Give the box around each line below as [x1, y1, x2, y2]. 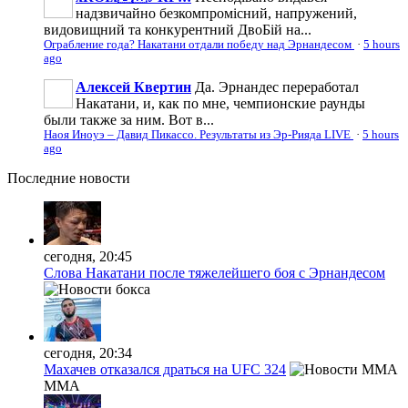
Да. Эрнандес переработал [195, 78, 359, 95]
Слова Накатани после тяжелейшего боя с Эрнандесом [44, 264, 385, 280]
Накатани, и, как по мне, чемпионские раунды [76, 95, 365, 111]
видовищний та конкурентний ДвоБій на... [44, 21, 311, 37]
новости [76, 169, 130, 186]
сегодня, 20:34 [44, 344, 132, 361]
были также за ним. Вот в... [44, 111, 214, 127]
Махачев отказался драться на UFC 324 [44, 361, 286, 377]
